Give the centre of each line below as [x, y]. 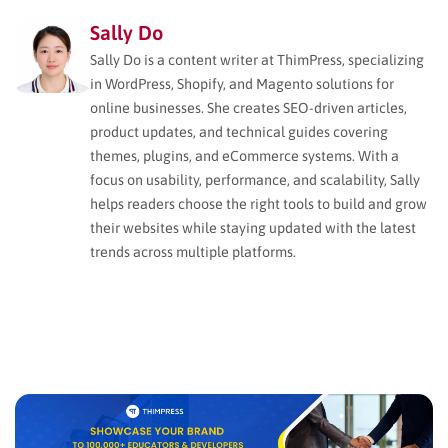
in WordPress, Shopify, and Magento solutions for [242, 83]
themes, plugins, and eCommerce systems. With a [244, 155]
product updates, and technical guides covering [239, 131]
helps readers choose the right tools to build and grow [258, 203]
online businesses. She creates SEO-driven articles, [248, 107]
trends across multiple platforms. [193, 251]
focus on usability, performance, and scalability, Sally [255, 179]
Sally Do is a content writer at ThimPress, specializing [257, 59]
